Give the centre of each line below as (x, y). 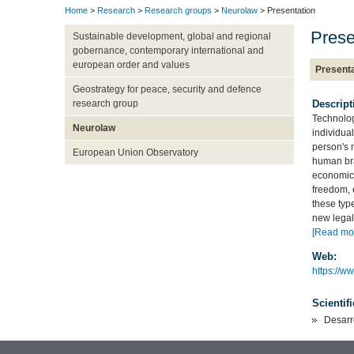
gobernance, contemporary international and (168, 51)
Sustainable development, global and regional (171, 37)
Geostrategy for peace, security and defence (167, 90)
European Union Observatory (135, 153)
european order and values (131, 65)
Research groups (178, 11)
